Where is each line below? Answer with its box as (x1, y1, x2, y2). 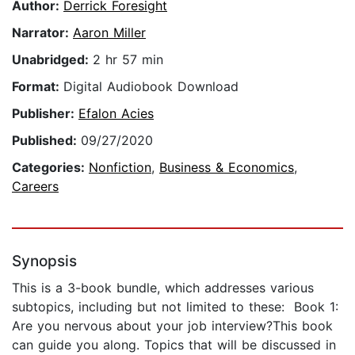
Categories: (12, 159, 89, 176)
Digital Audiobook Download (63, 78, 239, 95)
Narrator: (12, 25, 73, 41)
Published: (12, 132, 81, 149)
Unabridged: (12, 52, 93, 68)
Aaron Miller (73, 25, 146, 41)
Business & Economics (159, 159, 294, 176)
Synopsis (12, 252, 77, 271)
